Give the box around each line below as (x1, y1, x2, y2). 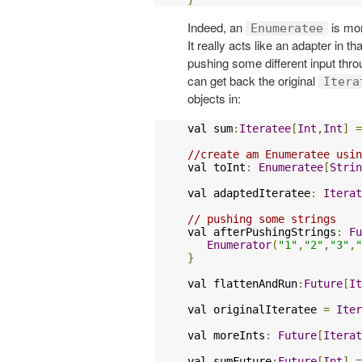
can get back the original (187, 71, 318, 89)
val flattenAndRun (187, 276, 297, 290)
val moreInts (187, 328, 265, 342)
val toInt (187, 160, 246, 174)
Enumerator (207, 238, 271, 251)
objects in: (187, 89, 241, 107)
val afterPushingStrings (187, 225, 336, 238)
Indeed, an (187, 18, 246, 36)
